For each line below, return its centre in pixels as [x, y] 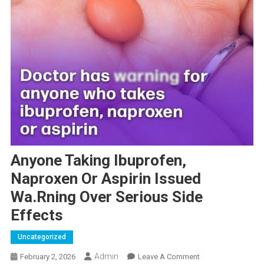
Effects [37, 215]
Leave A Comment [169, 256]
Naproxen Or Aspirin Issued [105, 178]
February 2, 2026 [47, 256]
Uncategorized [42, 237]
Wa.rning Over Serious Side [106, 197]
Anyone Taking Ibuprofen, [98, 160]
